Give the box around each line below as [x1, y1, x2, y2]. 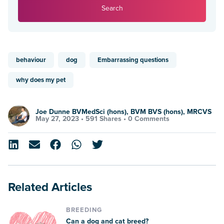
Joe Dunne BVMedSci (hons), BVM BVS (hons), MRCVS [35, 107, 211, 116]
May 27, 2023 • [35, 114, 85, 123]
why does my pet [16, 75, 65, 84]
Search [101, 3, 123, 12]
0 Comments [128, 114, 169, 123]
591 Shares [85, 114, 121, 123]
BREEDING [66, 205, 102, 214]
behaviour [16, 55, 46, 64]
